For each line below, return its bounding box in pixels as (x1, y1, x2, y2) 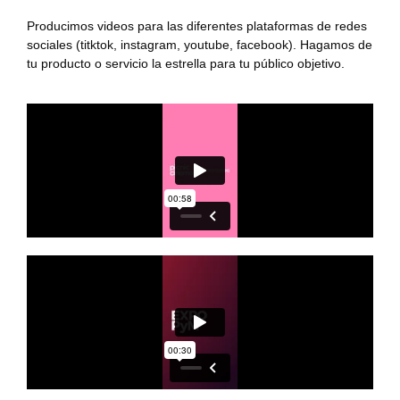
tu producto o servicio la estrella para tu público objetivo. (27, 55, 348, 71)
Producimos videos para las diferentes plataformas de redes (27, 18, 367, 33)
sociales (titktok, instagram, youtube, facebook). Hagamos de (27, 37, 372, 52)
